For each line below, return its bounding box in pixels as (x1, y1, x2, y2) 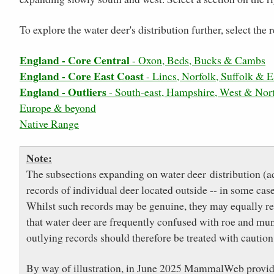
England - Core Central (20, 52, 130, 68)
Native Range (20, 116, 79, 131)
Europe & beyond (20, 100, 96, 116)
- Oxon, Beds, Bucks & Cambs (130, 53, 265, 68)
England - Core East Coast (20, 68, 144, 84)
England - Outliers (20, 84, 106, 100)
